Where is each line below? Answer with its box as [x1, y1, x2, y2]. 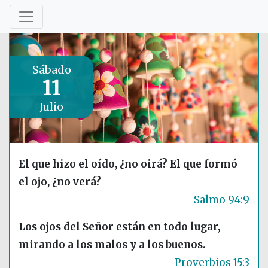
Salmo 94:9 [194, 193, 249, 207]
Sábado [32, 62, 71, 77]
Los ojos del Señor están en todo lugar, [19, 220, 220, 234]
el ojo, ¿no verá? [19, 175, 101, 189]
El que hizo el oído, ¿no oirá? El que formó [19, 157, 237, 171]
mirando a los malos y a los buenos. [19, 238, 206, 252]
